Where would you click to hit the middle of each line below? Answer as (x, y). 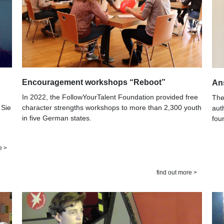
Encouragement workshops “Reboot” (94, 82)
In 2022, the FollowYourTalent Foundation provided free (110, 97)
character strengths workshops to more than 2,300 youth (112, 107)
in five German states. (57, 118)
